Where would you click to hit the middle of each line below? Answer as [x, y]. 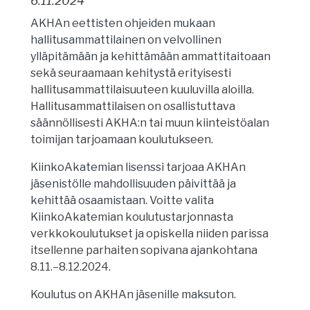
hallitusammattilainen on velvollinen [126, 39]
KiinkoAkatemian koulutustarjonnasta [132, 217]
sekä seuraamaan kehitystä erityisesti [131, 73]
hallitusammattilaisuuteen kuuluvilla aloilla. [142, 89]
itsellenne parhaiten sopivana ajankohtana [144, 250]
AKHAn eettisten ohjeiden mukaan [123, 23]
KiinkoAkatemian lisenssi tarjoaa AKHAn [138, 167]
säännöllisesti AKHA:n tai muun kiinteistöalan [150, 122]
